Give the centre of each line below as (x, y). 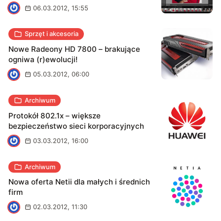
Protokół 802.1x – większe (55, 115)
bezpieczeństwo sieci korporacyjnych (76, 126)
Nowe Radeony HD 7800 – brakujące (74, 49)
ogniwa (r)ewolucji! (43, 60)
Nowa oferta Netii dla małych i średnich (79, 182)
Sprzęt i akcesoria (51, 34)
